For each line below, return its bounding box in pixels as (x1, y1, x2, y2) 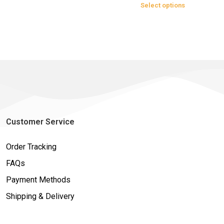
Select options (140, 1, 185, 9)
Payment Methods (5, 174, 70, 184)
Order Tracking (5, 141, 56, 151)
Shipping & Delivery (5, 191, 74, 201)
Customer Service (5, 116, 74, 126)
